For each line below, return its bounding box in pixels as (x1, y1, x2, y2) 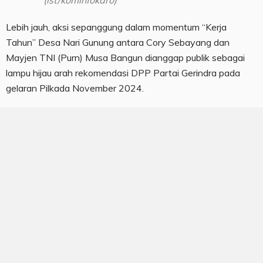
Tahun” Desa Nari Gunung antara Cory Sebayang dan (6, 36, 230, 49)
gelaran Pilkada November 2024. (6, 82, 144, 95)
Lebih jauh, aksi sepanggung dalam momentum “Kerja (6, 21, 227, 33)
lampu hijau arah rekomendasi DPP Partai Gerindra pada (6, 67, 240, 79)
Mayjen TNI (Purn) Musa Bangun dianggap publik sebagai (6, 52, 245, 64)
